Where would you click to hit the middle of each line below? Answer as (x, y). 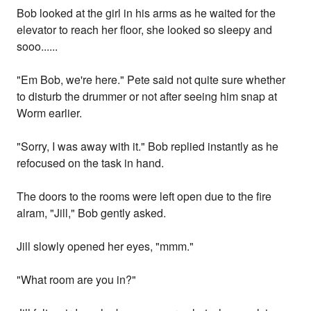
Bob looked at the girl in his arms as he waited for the (146, 13)
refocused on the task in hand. (91, 163)
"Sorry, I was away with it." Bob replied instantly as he (148, 146)
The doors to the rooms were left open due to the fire (144, 196)
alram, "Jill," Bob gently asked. (92, 213)
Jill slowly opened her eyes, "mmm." (106, 246)
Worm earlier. (50, 113)
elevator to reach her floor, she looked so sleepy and (145, 30)
